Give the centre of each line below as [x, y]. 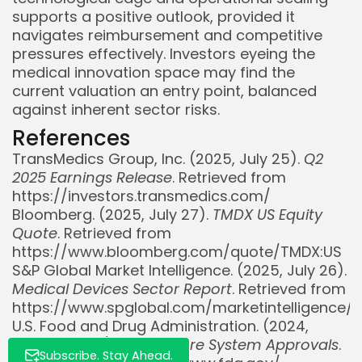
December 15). [65, 345]
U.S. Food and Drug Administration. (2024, [160, 326]
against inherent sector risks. [116, 109]
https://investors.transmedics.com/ [141, 196]
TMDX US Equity [267, 215]
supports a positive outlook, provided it [154, 17]
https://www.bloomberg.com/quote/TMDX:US [177, 252]
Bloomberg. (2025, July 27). [112, 215]
